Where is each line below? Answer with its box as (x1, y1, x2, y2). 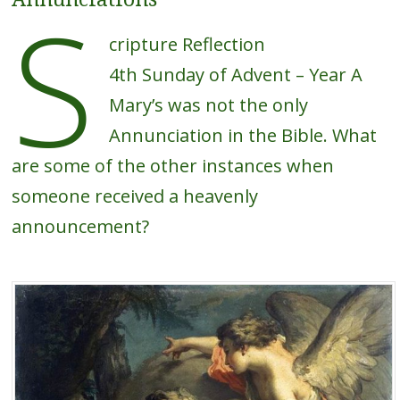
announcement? (11, 214, 149, 239)
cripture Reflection (108, 32, 265, 57)
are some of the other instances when (11, 154, 334, 179)
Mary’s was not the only (108, 93, 308, 118)
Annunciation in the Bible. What (108, 123, 377, 148)
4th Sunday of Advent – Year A (108, 62, 362, 87)
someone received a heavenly (11, 184, 258, 209)
